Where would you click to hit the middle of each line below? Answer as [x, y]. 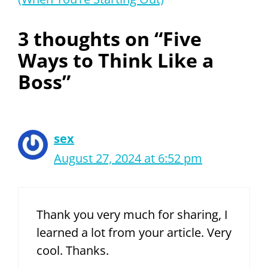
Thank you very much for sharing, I [132, 215]
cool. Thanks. [73, 251]
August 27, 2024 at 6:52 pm [128, 159]
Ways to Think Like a [116, 60]
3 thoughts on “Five [110, 39]
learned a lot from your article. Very [134, 233]
